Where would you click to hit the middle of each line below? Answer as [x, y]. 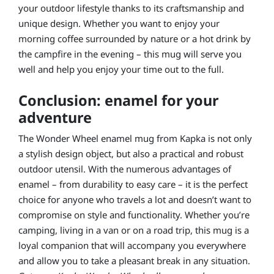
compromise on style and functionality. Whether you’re [134, 214]
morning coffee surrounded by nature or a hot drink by [135, 38]
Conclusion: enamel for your [118, 100]
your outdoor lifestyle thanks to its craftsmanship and [131, 8]
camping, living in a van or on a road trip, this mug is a [134, 230]
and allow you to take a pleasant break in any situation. [134, 260]
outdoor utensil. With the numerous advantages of [125, 168]
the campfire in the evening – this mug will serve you [130, 54]
